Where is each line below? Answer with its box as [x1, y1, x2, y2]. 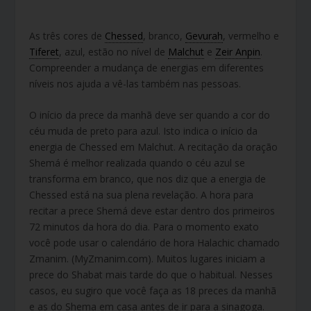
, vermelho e [223, 29, 280, 42]
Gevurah [185, 29, 224, 42]
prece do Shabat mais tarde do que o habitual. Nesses [29, 268, 274, 282]
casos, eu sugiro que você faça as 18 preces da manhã [29, 284, 277, 298]
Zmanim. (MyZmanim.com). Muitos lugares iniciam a [29, 252, 266, 266]
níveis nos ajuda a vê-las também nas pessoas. [29, 77, 242, 90]
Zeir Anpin [215, 45, 261, 58]
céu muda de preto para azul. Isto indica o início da [29, 124, 258, 138]
